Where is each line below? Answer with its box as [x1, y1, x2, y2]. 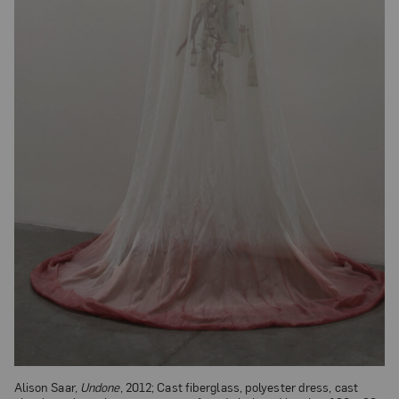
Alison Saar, [13, 378, 80, 395]
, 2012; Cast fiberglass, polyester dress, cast [119, 378, 359, 395]
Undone [79, 378, 120, 395]
